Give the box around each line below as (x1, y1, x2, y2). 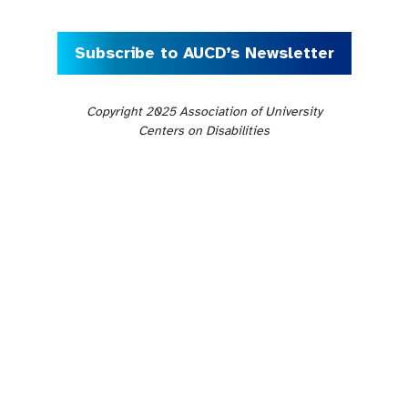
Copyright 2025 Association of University (86, 104, 322, 120)
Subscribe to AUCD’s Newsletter (74, 43, 334, 64)
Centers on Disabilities (138, 123, 270, 139)
